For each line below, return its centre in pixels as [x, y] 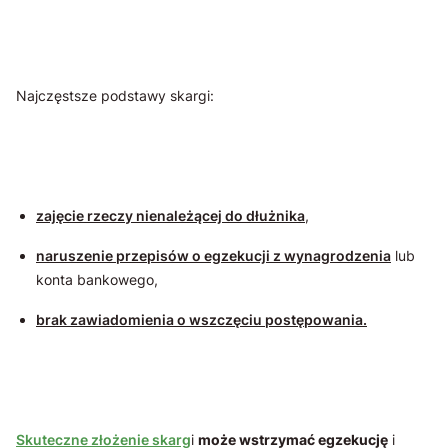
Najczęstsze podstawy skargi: [115, 95]
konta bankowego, [97, 279]
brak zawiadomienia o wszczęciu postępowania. [201, 319]
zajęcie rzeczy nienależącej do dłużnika [170, 215]
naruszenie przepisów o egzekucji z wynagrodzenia [213, 255]
